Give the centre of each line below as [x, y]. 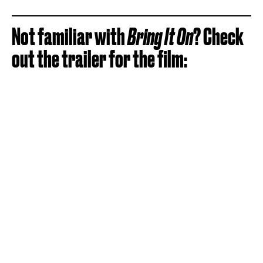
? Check [218, 37]
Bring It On [160, 37]
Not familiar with [70, 37]
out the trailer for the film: [100, 59]
